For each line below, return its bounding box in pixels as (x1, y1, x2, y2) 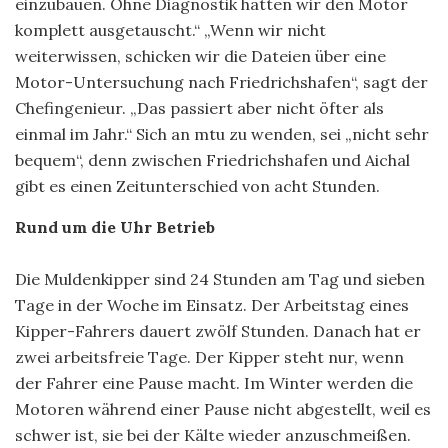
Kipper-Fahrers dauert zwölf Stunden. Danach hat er (15, 320, 421, 341)
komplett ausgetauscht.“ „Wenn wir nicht (15, 19, 326, 40)
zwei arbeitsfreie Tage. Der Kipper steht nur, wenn (15, 346, 404, 367)
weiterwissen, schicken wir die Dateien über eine (15, 45, 386, 66)
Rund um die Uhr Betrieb (15, 216, 215, 237)
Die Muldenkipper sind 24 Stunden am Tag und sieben (15, 268, 425, 289)
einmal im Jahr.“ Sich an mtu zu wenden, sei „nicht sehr (15, 123, 429, 144)
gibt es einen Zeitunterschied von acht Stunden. (15, 175, 380, 196)
